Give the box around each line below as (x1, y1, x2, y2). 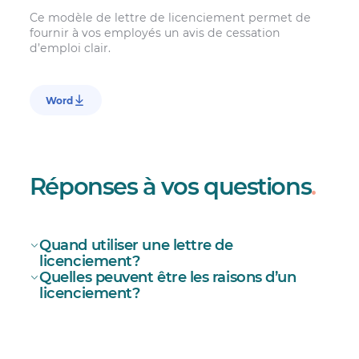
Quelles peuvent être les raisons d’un (39, 268, 296, 287)
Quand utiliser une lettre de (39, 236, 233, 255)
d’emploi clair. (29, 41, 111, 56)
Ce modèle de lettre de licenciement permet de (29, 10, 311, 26)
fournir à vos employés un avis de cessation (29, 26, 280, 41)
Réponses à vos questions (29, 171, 312, 200)
